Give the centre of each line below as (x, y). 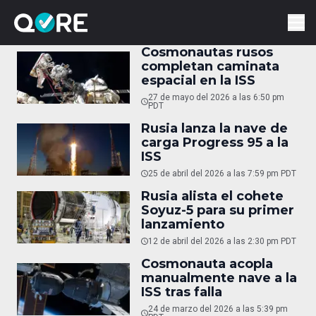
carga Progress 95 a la (215, 142)
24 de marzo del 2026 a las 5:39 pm (218, 309)
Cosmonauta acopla (207, 264)
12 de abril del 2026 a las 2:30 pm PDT (222, 241)
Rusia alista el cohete (212, 196)
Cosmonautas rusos (207, 52)
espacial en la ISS (198, 80)
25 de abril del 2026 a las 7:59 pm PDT (222, 174)
